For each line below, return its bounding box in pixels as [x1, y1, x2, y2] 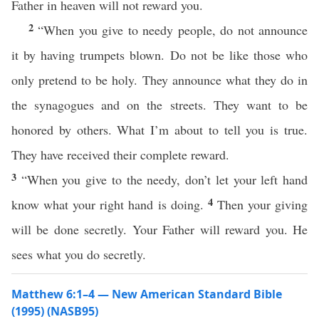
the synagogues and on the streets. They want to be [11, 96, 308, 113]
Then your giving [216, 196, 308, 213]
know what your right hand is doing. [11, 196, 208, 213]
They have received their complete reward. [11, 146, 229, 163]
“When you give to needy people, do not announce [38, 21, 308, 38]
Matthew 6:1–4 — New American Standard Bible [11, 286, 282, 302]
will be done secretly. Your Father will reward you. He [11, 221, 308, 238]
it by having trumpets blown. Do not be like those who [11, 46, 308, 63]
